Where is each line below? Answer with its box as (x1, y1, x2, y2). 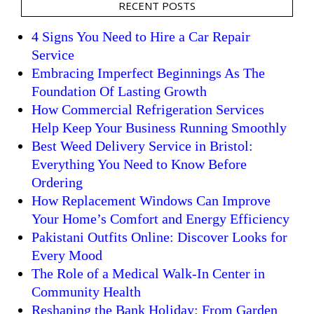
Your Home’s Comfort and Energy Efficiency (32, 210, 289, 226)
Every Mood (32, 247, 102, 263)
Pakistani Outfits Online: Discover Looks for (32, 228, 287, 245)
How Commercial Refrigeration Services (32, 101, 264, 117)
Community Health (32, 283, 141, 299)
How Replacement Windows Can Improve (32, 192, 271, 208)
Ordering (32, 174, 83, 190)
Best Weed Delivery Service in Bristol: (32, 137, 253, 153)
